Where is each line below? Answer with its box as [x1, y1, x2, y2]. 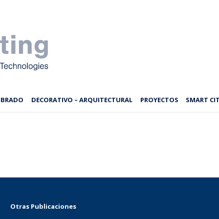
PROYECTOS [140, 95, 178, 104]
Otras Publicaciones [10, 201, 76, 211]
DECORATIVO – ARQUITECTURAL [31, 95, 133, 104]
